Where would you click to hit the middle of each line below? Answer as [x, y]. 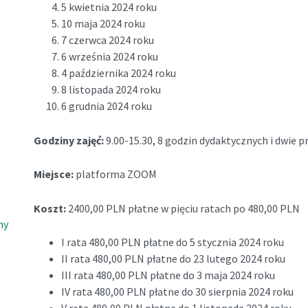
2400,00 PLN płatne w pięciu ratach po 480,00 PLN [185, 208]
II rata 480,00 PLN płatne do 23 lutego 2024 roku [173, 259]
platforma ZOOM [116, 174]
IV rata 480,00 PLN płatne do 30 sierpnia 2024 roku [177, 292]
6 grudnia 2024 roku [106, 106]
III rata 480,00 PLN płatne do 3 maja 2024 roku [168, 275]
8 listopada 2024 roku [111, 89]
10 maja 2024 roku [103, 23]
